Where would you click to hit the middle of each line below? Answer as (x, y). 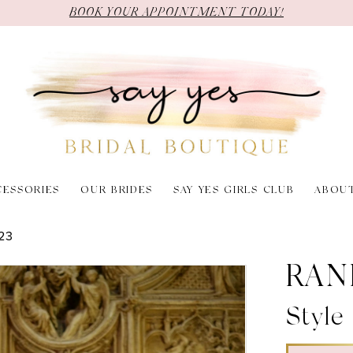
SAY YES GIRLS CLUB (234, 191)
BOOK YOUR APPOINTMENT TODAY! (176, 13)
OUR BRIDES (117, 191)
